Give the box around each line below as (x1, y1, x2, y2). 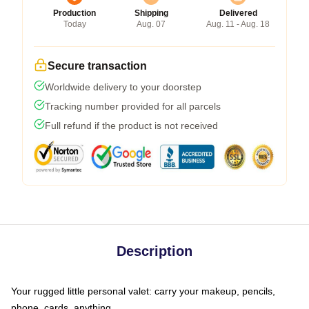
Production (53, 8, 96, 18)
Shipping (134, 8, 168, 18)
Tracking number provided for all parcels (45, 100, 221, 112)
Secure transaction (48, 59, 147, 72)
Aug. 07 (137, 19, 166, 29)
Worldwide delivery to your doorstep (45, 81, 201, 92)
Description (117, 243, 192, 259)
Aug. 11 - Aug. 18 (206, 19, 270, 29)
